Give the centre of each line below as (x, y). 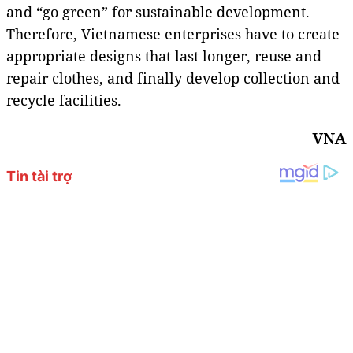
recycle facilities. (64, 100)
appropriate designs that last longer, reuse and (164, 56)
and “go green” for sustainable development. (158, 11)
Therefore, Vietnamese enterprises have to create (173, 33)
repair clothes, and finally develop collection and (173, 78)
